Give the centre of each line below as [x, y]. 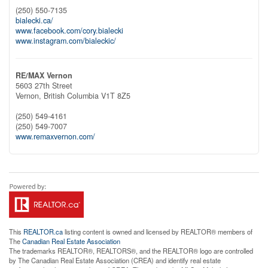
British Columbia [71, 95]
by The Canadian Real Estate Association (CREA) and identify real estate [115, 260]
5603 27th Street [44, 85]
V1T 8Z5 [116, 95]
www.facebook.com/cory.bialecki [69, 30]
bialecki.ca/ [34, 20]
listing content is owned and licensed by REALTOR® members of [158, 231]
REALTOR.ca [43, 231]
